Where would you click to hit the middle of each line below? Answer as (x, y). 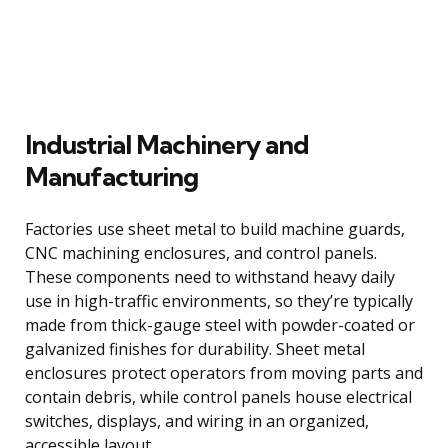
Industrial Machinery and (167, 145)
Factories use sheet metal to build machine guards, (215, 229)
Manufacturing (111, 177)
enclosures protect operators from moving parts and (224, 373)
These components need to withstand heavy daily (210, 277)
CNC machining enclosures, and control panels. (201, 253)
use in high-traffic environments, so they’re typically (219, 301)
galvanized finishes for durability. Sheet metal (195, 349)
